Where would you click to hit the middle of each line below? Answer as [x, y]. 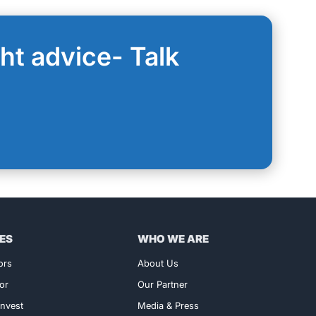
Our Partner [162, 285]
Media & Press [168, 306]
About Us [158, 263]
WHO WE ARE [173, 239]
